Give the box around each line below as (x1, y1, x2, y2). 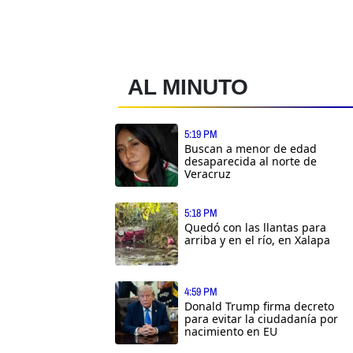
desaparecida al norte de (184, 153, 317, 169)
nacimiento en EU (184, 323, 277, 339)
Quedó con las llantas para (184, 219, 326, 235)
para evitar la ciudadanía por (184, 310, 338, 326)
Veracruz (184, 165, 231, 181)
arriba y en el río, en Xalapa (184, 232, 330, 247)
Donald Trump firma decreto (184, 298, 334, 314)
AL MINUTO (128, 74, 248, 99)
